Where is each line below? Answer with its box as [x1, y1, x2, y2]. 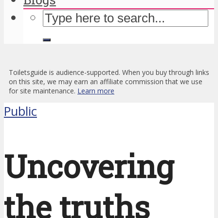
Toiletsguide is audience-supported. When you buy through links [9, 68, 209, 77]
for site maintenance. [9, 86, 77, 96]
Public [4, 103, 37, 120]
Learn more [77, 86, 114, 96]
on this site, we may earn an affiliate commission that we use [9, 77, 202, 87]
